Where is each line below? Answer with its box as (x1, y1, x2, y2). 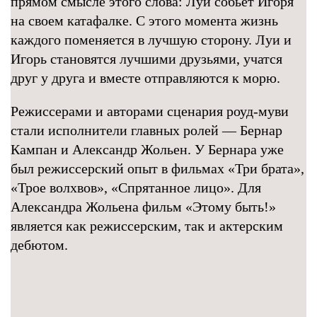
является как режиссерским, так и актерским (11, 218, 283, 234)
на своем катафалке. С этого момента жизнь (11, 13, 278, 28)
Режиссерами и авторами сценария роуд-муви (11, 103, 289, 119)
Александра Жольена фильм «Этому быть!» (11, 199, 276, 214)
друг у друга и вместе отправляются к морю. (11, 70, 280, 86)
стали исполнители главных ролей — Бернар (11, 122, 282, 138)
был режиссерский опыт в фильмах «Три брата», (11, 161, 304, 176)
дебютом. (11, 237, 68, 253)
